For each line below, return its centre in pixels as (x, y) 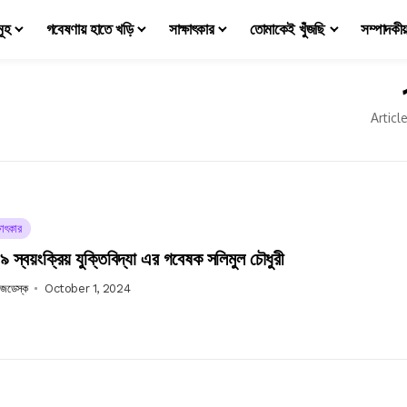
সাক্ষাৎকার (191, 29)
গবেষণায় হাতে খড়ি (89, 29)
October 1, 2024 (87, 288)
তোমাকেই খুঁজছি (287, 29)
